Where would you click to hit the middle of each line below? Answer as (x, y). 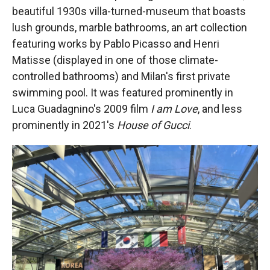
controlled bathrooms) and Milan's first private (121, 76)
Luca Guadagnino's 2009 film (81, 109)
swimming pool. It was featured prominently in (123, 93)
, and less (220, 109)
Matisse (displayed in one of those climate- (115, 60)
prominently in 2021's (64, 125)
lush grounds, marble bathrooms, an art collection (130, 27)
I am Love (174, 109)
